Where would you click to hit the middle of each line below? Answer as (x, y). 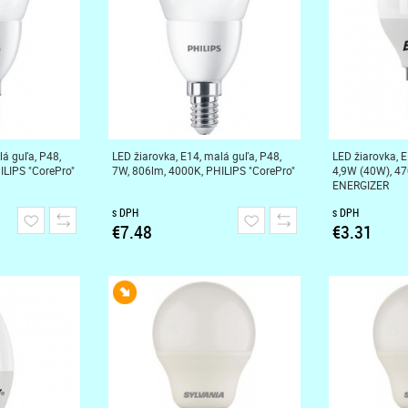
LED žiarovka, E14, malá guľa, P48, (196, 156)
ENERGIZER (360, 185)
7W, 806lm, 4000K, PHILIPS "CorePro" (203, 170)
